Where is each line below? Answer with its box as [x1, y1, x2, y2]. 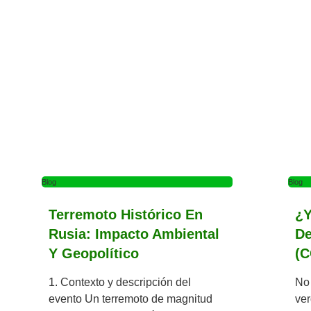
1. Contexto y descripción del [49, 276, 191, 289]
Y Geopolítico [49, 246, 139, 262]
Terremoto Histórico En [49, 207, 203, 223]
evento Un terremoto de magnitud [49, 293, 212, 305]
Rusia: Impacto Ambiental [49, 226, 219, 242]
